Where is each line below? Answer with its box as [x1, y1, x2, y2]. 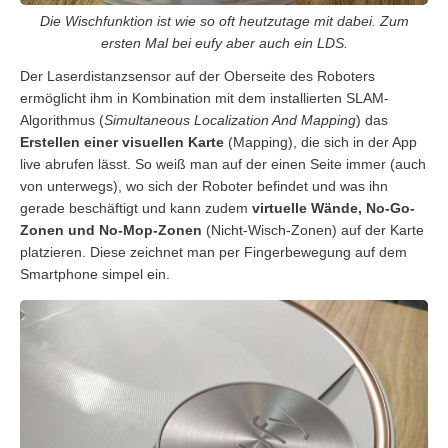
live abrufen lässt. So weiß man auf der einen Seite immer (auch [20, 156, 426, 173]
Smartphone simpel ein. [20, 266, 170, 283]
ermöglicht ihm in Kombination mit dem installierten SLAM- [20, 90, 389, 107]
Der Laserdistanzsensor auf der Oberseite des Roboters [20, 68, 375, 85]
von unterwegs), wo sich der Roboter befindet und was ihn [20, 178, 388, 195]
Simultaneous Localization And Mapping [104, 112, 356, 129]
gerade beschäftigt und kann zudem [20, 200, 252, 217]
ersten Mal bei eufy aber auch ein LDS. [100, 35, 348, 52]
